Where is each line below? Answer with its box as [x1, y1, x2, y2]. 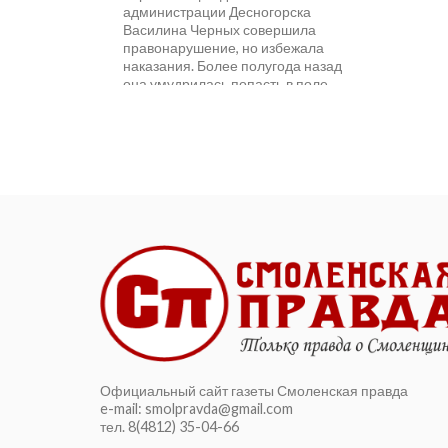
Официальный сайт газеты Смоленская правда [100, 381, 408, 399]
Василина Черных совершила [123, 21, 317, 38]
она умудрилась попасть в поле [123, 75, 329, 92]
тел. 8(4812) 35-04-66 [100, 417, 239, 435]
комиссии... [123, 111, 195, 128]
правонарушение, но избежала [123, 39, 325, 56]
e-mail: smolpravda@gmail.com [100, 399, 293, 417]
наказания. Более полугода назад [123, 57, 343, 74]
